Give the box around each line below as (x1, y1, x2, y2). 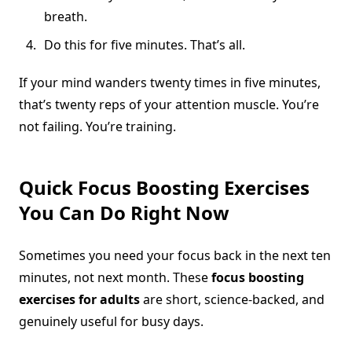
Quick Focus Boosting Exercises (19, 174, 310, 201)
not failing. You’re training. (19, 118, 176, 136)
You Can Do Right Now (19, 200, 229, 226)
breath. (44, 8, 87, 26)
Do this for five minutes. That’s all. (44, 36, 245, 54)
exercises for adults (19, 291, 140, 309)
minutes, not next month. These (19, 269, 211, 287)
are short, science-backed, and (140, 291, 324, 309)
